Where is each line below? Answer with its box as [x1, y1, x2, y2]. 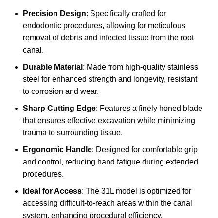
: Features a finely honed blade [96, 104, 202, 113]
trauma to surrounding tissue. [23, 128, 123, 137]
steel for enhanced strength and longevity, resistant [23, 75, 197, 84]
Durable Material [23, 63, 83, 72]
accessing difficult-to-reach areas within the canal [23, 199, 192, 208]
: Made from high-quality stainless [83, 63, 198, 72]
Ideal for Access [23, 187, 82, 196]
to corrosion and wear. [23, 87, 99, 96]
